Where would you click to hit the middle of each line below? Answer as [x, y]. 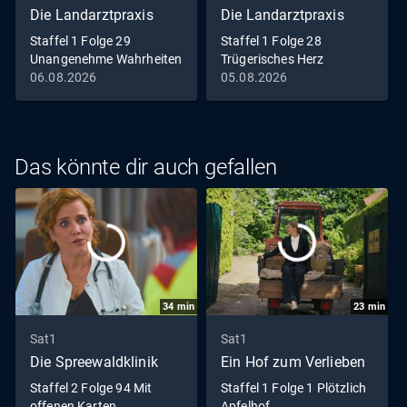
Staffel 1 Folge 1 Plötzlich [294, 388]
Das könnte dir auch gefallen [146, 168]
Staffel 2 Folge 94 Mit [91, 388]
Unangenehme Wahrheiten [106, 59]
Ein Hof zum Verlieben [293, 362]
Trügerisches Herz [273, 59]
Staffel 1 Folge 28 [271, 40]
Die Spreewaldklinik [94, 362]
